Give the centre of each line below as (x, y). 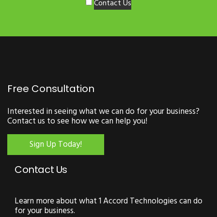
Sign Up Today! (56, 145)
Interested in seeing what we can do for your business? (103, 112)
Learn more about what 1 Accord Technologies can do (108, 201)
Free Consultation (51, 89)
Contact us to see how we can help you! (77, 121)
